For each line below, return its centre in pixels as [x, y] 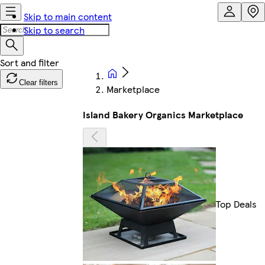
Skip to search [54, 30]
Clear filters [38, 83]
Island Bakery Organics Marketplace [163, 114]
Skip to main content [68, 16]
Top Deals [236, 204]
